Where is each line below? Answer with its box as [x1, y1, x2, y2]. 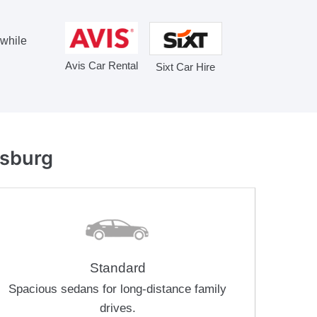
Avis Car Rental [64, 59, 138, 71]
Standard [89, 260, 146, 275]
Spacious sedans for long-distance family [8, 282, 226, 296]
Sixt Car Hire [156, 60, 215, 73]
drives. [99, 301, 136, 315]
